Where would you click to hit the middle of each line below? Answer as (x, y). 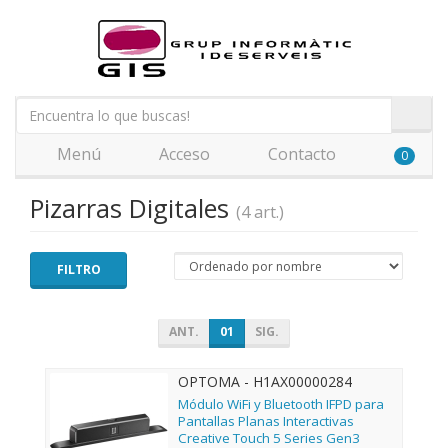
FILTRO (78, 269)
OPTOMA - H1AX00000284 (265, 381)
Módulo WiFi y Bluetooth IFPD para (281, 404)
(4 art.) (260, 212)
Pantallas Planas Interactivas (266, 421)
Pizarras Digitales (133, 208)
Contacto (300, 154)
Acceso (182, 154)
